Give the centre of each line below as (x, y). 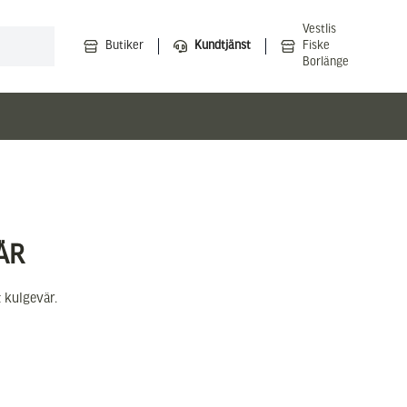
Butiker (125, 46)
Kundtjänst (222, 46)
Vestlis (319, 30)
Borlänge (326, 62)
